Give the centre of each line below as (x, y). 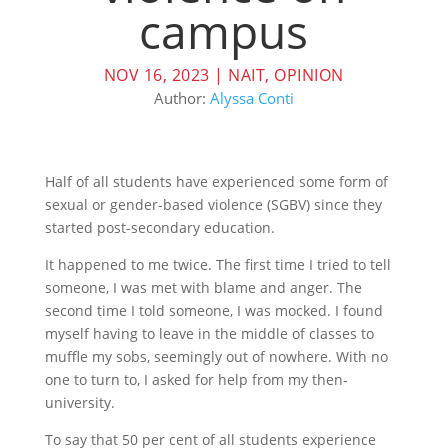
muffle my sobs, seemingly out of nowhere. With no (216, 357)
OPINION (309, 75)
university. (81, 403)
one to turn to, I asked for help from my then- (196, 380)
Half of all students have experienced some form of (216, 182)
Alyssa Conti (251, 98)
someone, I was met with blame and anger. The (203, 288)
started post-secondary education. (161, 228)
